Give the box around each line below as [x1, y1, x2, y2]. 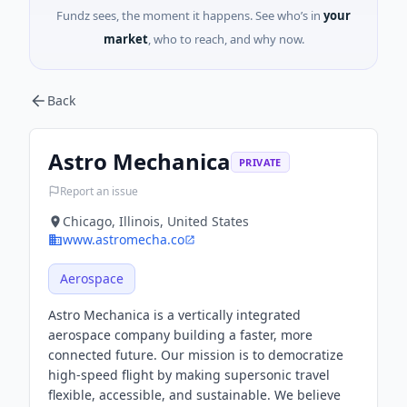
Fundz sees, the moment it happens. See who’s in [56, 7, 321, 24]
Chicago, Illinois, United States [63, 213, 249, 230]
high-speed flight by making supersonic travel [48, 366, 330, 383]
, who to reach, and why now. [147, 31, 304, 47]
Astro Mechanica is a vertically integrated [48, 306, 301, 323]
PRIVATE [239, 154, 282, 169]
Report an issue [60, 183, 138, 199]
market [103, 31, 148, 47]
